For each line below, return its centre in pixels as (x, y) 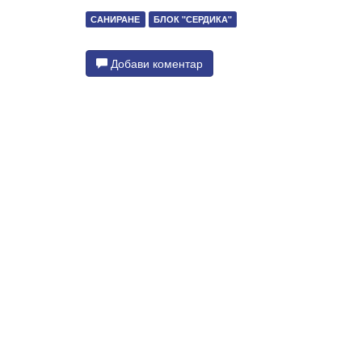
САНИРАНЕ (116, 19)
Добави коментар (155, 63)
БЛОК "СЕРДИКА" (192, 19)
